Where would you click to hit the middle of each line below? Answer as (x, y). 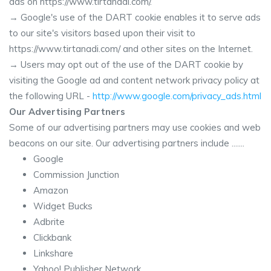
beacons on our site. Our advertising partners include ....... (127, 143)
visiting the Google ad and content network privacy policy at (134, 80)
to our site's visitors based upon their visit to (102, 33)
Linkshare (53, 253)
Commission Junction (76, 175)
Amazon (51, 190)
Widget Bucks (63, 206)
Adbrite (49, 222)
